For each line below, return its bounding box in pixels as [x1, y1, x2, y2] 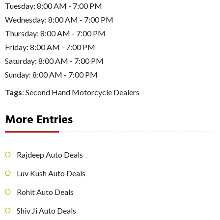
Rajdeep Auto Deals [17, 150, 83, 160]
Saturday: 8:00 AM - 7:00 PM [5, 55, 104, 65]
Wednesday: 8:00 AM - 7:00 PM [5, 14, 113, 24]
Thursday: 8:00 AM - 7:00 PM [5, 28, 106, 38]
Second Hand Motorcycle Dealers [26, 87, 139, 97]
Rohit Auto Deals [17, 187, 74, 197]
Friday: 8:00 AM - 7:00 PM [5, 42, 95, 52]
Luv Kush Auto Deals [17, 168, 85, 178]
